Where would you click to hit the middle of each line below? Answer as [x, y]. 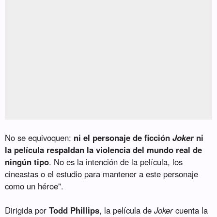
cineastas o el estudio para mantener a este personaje [102, 174]
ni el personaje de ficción [123, 138]
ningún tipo [27, 162]
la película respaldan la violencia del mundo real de [104, 150]
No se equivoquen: [39, 138]
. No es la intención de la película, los [116, 162]
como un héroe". [34, 186]
